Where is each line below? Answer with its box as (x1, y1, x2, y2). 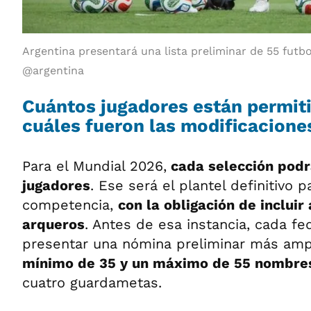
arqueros (22, 215, 85, 233)
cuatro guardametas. (22, 274, 162, 291)
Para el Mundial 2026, (22, 157, 167, 174)
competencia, (22, 196, 118, 213)
